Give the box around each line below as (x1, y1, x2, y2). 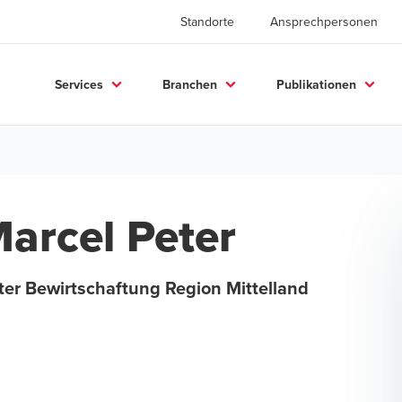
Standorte (180, 13, 234, 31)
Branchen (162, 74, 217, 93)
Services (55, 74, 103, 93)
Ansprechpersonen (270, 13, 378, 31)
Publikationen (276, 74, 356, 93)
